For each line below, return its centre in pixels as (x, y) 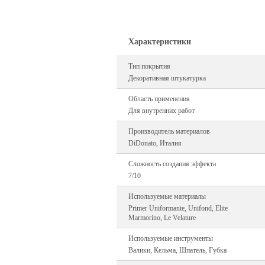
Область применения (159, 99)
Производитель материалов (169, 131)
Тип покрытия (150, 66)
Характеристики (160, 42)
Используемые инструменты (171, 238)
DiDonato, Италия (155, 143)
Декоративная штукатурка (167, 78)
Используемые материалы (167, 196)
